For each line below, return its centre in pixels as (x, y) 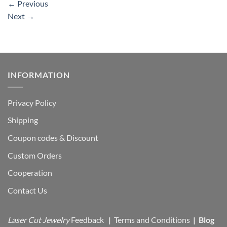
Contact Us (27, 190)
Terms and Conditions (152, 220)
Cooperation (30, 173)
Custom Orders (35, 155)
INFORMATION (39, 75)
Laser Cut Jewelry (39, 220)
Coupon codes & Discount (54, 137)
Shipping (23, 120)
